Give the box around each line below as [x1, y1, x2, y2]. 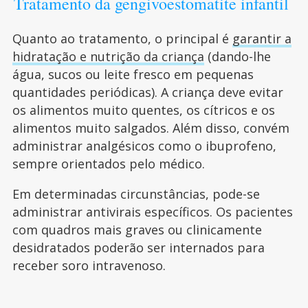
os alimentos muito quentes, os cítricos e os [12, 102, 275, 119]
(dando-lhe [203, 48, 271, 65]
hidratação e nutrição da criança [12, 48, 204, 65]
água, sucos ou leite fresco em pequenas [12, 66, 254, 83]
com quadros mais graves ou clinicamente [12, 221, 262, 239]
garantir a [232, 30, 291, 47]
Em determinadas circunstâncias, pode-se [12, 186, 260, 203]
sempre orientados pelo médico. [12, 155, 208, 173]
